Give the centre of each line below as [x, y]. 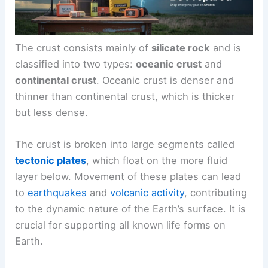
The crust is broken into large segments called [125, 144]
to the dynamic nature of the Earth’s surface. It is [131, 208]
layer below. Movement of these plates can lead [128, 176]
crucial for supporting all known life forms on [121, 225]
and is [226, 48]
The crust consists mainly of [83, 48]
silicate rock [181, 48]
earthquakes [57, 192]
